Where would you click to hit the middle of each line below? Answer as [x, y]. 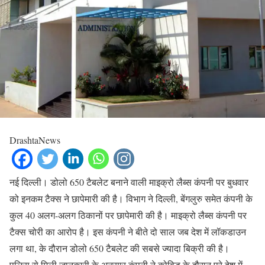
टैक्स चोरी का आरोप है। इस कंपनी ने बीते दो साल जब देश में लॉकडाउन [128, 232]
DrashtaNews [35, 140]
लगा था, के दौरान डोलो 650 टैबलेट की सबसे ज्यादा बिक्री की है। [119, 248]
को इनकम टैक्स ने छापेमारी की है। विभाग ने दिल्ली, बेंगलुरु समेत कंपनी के [131, 199]
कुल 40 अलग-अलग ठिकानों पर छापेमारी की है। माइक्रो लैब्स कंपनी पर [128, 215]
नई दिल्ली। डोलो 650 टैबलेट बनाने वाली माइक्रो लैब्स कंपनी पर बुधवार [129, 182]
